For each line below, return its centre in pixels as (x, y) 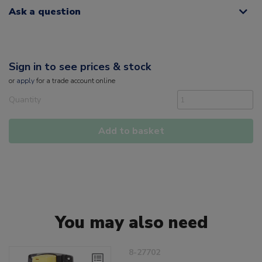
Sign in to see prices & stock (80, 66)
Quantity (25, 99)
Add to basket (131, 131)
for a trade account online (75, 80)
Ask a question (45, 11)
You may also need (131, 222)
